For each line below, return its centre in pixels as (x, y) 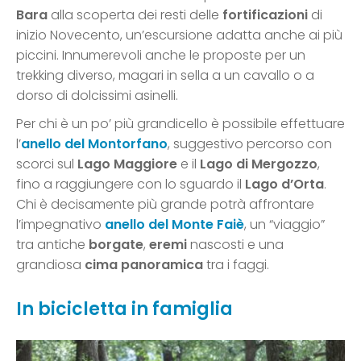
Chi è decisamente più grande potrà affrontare (165, 205)
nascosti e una (235, 245)
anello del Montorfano (94, 144)
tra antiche (52, 245)
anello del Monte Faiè (174, 225)
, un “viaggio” (284, 225)
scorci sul (47, 164)
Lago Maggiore (127, 164)
